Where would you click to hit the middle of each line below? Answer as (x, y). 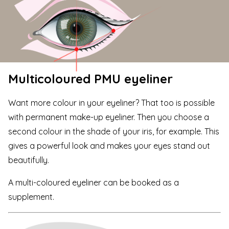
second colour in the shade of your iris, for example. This (114, 132)
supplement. (31, 197)
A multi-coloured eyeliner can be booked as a (94, 183)
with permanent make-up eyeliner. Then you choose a (109, 117)
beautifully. (29, 160)
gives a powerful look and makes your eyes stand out (109, 146)
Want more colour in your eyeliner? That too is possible (111, 103)
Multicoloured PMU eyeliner (90, 78)
